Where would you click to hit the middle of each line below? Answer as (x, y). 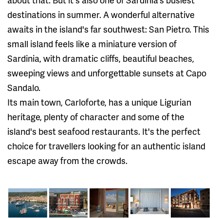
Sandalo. (24, 87)
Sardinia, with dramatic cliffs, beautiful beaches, (101, 58)
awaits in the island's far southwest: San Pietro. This (108, 29)
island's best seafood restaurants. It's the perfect (104, 131)
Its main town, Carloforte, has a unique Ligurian (99, 102)
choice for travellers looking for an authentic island (106, 145)
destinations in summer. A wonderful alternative (101, 14)
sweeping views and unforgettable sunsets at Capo (107, 73)
